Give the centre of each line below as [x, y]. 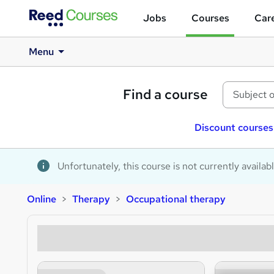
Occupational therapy [176, 199]
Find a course [165, 94]
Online [42, 199]
